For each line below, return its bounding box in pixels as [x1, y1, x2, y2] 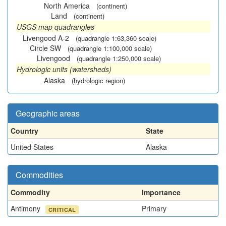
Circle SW [30, 43, 61, 53]
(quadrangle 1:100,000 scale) [68, 43, 152, 53]
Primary [142, 203, 166, 213]
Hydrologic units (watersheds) [17, 64, 111, 74]
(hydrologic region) [72, 76, 125, 85]
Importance [142, 187, 181, 197]
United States [11, 142, 53, 152]
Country [11, 126, 38, 136]
